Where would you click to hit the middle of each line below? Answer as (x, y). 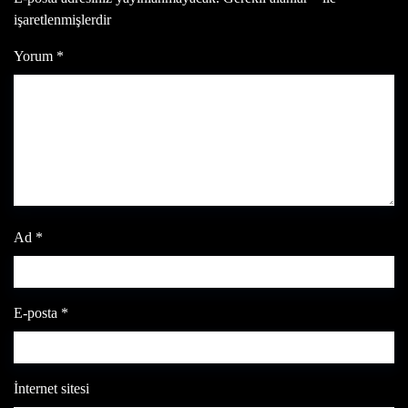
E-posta (37, 313)
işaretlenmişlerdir (62, 20)
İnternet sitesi (51, 388)
